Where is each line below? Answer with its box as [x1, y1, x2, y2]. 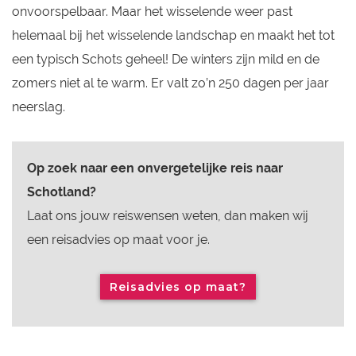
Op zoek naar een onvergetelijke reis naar [27, 161, 283, 176]
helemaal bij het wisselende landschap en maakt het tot [12, 28, 335, 44]
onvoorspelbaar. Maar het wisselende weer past [12, 4, 292, 20]
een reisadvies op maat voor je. [27, 232, 210, 248]
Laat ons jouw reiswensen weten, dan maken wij [27, 208, 308, 224]
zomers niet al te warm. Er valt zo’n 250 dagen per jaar [12, 75, 329, 91]
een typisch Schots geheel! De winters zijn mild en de [12, 52, 319, 68]
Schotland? [27, 184, 96, 200]
